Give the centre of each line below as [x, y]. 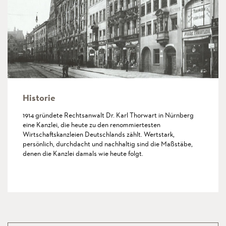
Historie [39, 98]
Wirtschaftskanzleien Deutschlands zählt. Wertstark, [99, 134]
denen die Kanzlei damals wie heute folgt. [83, 154]
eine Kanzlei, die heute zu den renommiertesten [92, 125]
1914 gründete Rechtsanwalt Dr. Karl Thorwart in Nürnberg [108, 115]
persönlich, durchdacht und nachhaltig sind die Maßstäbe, [108, 144]
